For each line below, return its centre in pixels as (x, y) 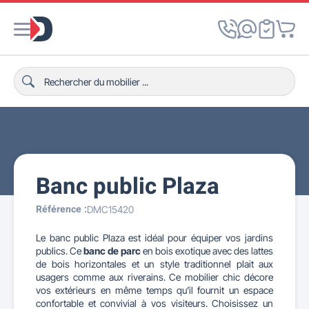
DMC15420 (110, 209)
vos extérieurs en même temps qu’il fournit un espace (154, 290)
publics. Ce (60, 251)
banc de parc (112, 251)
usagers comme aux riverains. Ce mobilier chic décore (154, 277)
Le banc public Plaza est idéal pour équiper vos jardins (154, 238)
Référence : (61, 209)
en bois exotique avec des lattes (207, 251)
